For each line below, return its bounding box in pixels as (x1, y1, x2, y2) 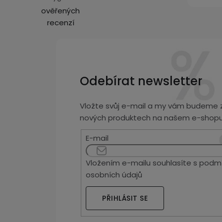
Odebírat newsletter (80, 73, 202, 90)
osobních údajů (86, 169, 143, 180)
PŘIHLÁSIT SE (102, 193, 148, 204)
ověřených (41, 5, 80, 16)
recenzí (47, 17, 74, 28)
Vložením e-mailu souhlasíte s (86, 158, 200, 168)
